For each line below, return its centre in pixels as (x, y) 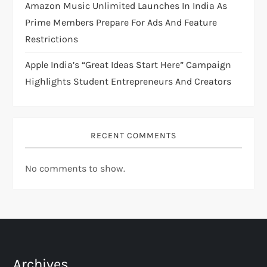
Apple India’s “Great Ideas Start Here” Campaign (128, 64)
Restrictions (52, 39)
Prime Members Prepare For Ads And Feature (121, 22)
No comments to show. (75, 168)
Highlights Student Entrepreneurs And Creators (128, 81)
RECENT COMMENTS (133, 135)
